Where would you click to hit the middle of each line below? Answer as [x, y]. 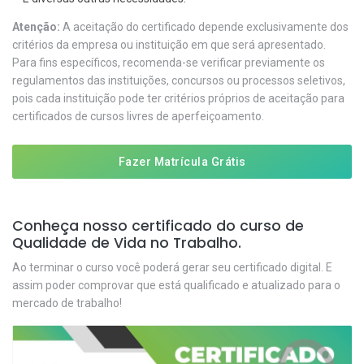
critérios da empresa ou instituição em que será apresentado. [169, 44]
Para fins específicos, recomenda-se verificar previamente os [169, 62]
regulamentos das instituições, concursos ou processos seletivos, [179, 80]
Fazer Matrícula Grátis [182, 161]
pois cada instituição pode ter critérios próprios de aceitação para [178, 98]
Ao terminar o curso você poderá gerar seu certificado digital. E [172, 267]
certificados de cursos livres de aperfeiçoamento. [138, 116]
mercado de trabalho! [67, 303]
